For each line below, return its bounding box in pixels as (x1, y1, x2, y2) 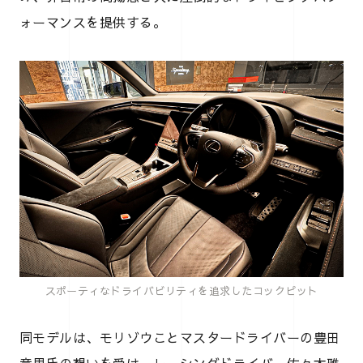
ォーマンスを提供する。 (19, 13, 167, 32)
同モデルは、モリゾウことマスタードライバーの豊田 (19, 328, 340, 346)
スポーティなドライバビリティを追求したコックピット (45, 284, 318, 298)
